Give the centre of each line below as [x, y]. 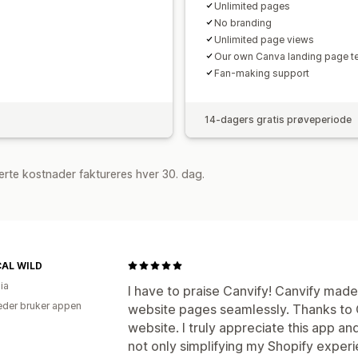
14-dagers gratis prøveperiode [278, 119]
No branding [243, 22]
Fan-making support [262, 73]
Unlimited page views [264, 39]
